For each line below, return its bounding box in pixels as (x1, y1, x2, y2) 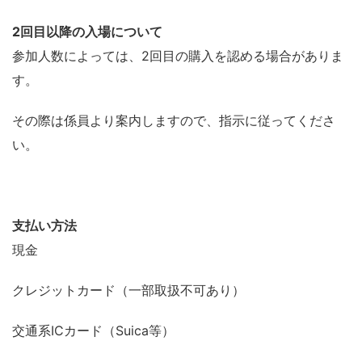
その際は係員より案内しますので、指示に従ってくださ (12, 112, 335, 128)
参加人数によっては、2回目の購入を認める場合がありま (12, 47, 343, 64)
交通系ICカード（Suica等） (12, 322, 175, 339)
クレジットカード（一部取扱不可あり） (12, 281, 245, 298)
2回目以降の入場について (12, 23, 162, 40)
